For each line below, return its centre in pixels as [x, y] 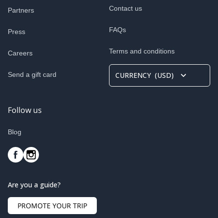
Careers [20, 53]
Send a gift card [32, 74]
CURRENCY [133, 75]
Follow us [25, 110]
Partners [21, 10]
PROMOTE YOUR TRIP [52, 206]
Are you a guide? [34, 185]
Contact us [126, 8]
